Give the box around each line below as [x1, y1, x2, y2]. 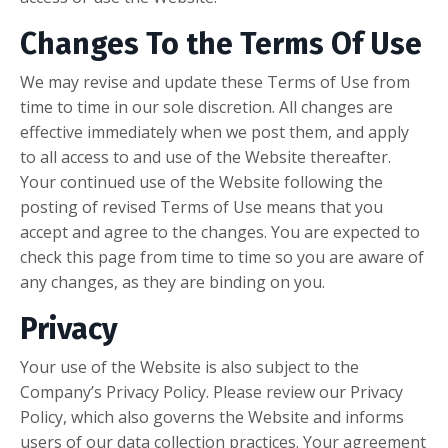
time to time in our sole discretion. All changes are [20, 96, 393, 119]
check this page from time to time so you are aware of [20, 246, 424, 269]
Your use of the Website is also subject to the [20, 356, 359, 379]
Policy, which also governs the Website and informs [20, 406, 404, 429]
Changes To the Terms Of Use [20, 26, 422, 63]
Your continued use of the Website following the [20, 171, 383, 194]
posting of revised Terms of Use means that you [20, 196, 383, 219]
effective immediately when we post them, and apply [20, 121, 409, 144]
